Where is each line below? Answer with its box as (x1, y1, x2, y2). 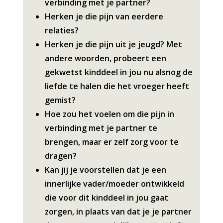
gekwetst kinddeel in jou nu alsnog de (44, 67, 193, 78)
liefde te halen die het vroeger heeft (44, 81, 189, 92)
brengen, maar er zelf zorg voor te (44, 136, 179, 148)
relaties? (44, 25, 79, 36)
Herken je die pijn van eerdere (44, 11, 163, 22)
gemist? (44, 95, 76, 106)
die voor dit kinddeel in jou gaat (44, 192, 168, 204)
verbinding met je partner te (44, 122, 157, 134)
